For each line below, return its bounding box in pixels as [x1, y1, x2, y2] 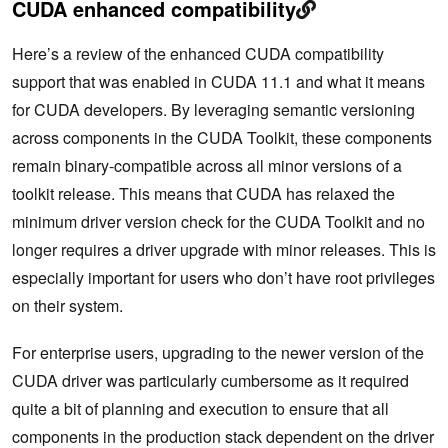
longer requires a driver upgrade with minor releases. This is [12, 238, 436, 262]
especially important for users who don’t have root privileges [12, 266, 435, 290]
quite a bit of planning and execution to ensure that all [12, 397, 389, 421]
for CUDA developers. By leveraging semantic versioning [12, 98, 415, 122]
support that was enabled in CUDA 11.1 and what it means [12, 70, 425, 94]
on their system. [12, 294, 123, 318]
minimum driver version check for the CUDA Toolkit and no [12, 210, 425, 234]
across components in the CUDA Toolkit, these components [12, 126, 432, 150]
